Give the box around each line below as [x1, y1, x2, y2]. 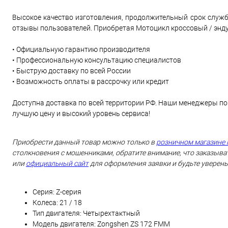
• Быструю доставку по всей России [12, 67, 131, 75]
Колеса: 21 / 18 [33, 198, 82, 207]
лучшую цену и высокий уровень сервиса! [12, 109, 150, 118]
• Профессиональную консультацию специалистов [12, 56, 181, 65]
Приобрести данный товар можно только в [12, 138, 156, 147]
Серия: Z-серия [33, 188, 81, 196]
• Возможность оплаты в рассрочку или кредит [12, 77, 169, 86]
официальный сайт [26, 159, 89, 168]
